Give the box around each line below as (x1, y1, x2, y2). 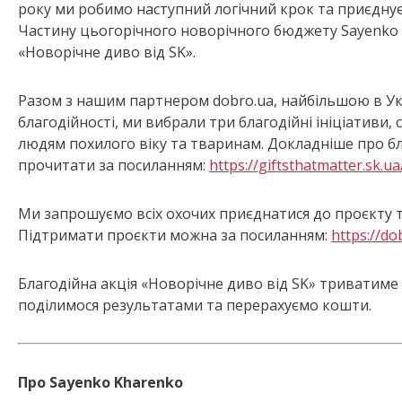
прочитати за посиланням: (18, 155, 209, 176)
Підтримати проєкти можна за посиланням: (18, 225, 331, 246)
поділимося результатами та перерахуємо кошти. (18, 295, 371, 316)
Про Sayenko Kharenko (18, 372, 183, 393)
